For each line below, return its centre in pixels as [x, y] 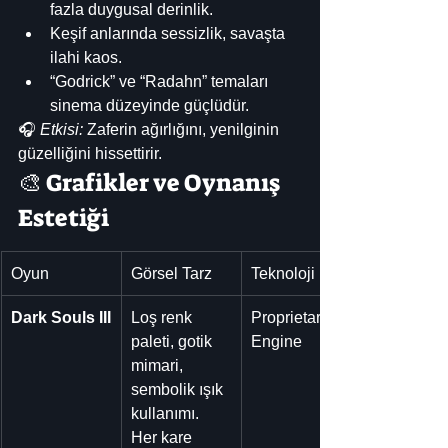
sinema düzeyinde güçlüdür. [149, 105]
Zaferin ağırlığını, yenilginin [183, 129]
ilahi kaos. [86, 57]
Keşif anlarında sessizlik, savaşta [169, 33]
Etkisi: [61, 129]
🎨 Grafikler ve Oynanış [151, 182]
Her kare [163, 437]
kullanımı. [167, 413]
